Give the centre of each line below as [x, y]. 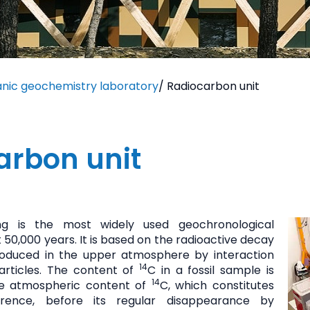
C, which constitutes [217, 285]
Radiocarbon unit [213, 86]
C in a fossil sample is [211, 270]
